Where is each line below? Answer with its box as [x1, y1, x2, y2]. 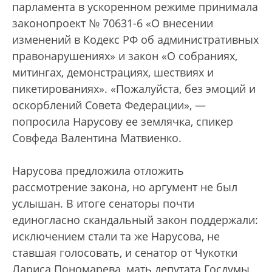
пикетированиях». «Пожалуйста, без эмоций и [12, 81, 256, 97]
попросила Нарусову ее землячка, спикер [12, 114, 233, 129]
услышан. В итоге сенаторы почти [12, 196, 194, 211]
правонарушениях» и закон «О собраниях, [12, 49, 237, 64]
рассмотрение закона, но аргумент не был [12, 180, 237, 195]
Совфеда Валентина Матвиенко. [12, 131, 182, 146]
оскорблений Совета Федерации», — [12, 98, 206, 113]
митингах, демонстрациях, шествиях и [12, 65, 214, 80]
